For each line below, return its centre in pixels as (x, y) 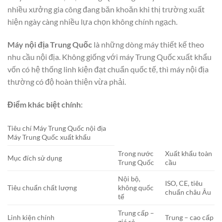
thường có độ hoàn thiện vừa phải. (67, 81)
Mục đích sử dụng (35, 158)
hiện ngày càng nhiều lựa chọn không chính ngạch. (92, 21)
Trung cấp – (136, 213)
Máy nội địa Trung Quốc (50, 44)
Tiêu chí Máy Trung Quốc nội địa (57, 128)
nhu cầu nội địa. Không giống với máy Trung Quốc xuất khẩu (110, 56)
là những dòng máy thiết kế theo (148, 44)
